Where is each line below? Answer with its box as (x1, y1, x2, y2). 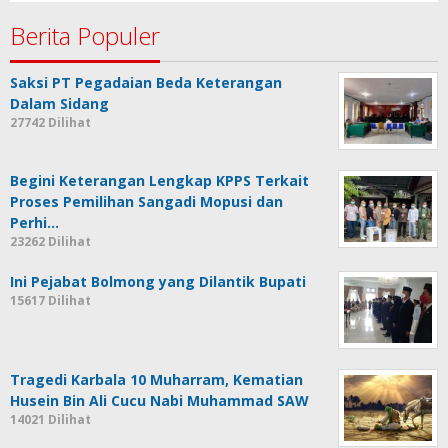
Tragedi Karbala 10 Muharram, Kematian (10, 369, 303, 389)
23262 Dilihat (10, 232, 91, 250)
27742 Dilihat (10, 113, 91, 131)
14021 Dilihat (10, 410, 91, 428)
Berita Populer (10, 18, 160, 52)
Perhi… (10, 212, 59, 232)
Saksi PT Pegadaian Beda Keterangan (10, 72, 282, 92)
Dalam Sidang (10, 93, 109, 113)
